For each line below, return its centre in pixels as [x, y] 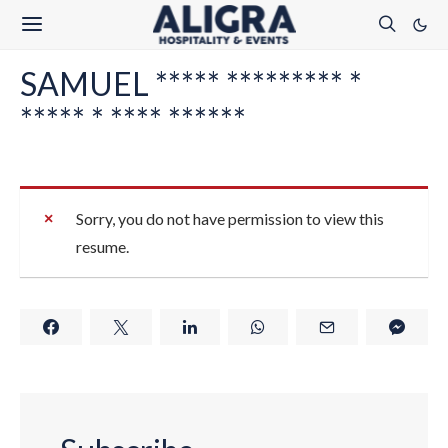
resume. [102, 246]
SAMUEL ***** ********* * [191, 83]
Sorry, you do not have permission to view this [230, 218]
